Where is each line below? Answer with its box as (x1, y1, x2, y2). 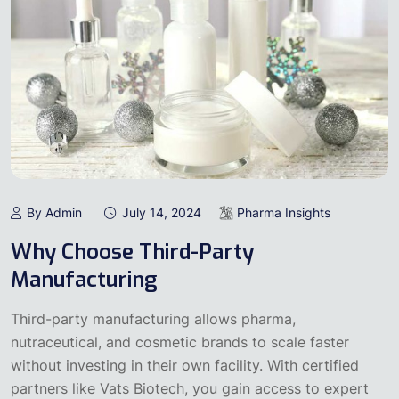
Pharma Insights (237, 205, 330, 221)
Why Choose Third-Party (11, 238, 254, 267)
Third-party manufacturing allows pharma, (11, 310, 296, 329)
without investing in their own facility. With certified (11, 356, 359, 375)
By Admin (27, 205, 82, 221)
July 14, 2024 (122, 205, 201, 221)
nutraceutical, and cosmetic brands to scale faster (11, 333, 349, 352)
